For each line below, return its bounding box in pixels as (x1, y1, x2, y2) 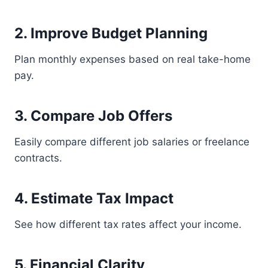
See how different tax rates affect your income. (14, 218, 242, 230)
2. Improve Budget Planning (14, 25, 208, 42)
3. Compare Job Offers (14, 107, 172, 124)
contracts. (14, 152, 62, 164)
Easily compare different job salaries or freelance (14, 136, 249, 148)
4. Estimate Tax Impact (14, 190, 173, 207)
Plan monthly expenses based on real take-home (14, 53, 251, 65)
